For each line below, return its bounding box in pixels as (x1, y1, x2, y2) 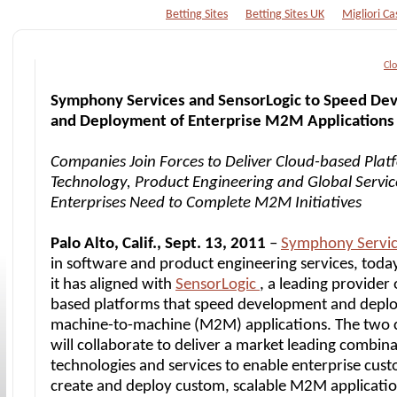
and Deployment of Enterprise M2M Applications (51, 113, 394, 130)
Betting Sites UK (245, 8, 324, 21)
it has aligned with (51, 276, 175, 293)
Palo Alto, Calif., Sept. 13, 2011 (51, 236, 266, 253)
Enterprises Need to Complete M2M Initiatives (51, 195, 362, 212)
